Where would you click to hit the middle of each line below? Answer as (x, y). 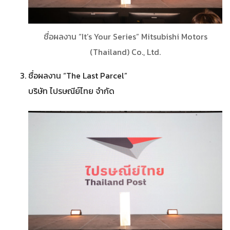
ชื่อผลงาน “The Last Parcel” (78, 75)
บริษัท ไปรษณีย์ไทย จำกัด (71, 91)
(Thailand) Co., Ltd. (125, 52)
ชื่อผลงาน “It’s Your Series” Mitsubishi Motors (125, 36)
